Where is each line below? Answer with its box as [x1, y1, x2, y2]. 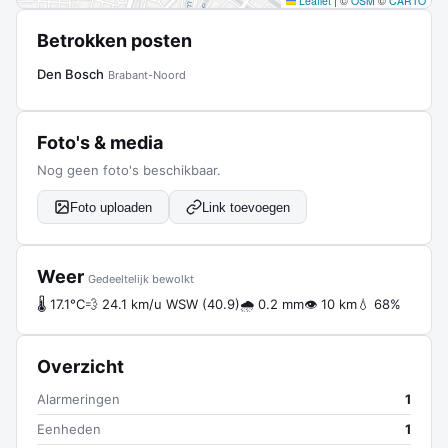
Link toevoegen [202, 199, 290, 215]
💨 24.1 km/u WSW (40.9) [85, 296, 240, 312]
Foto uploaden [70, 199, 152, 215]
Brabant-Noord [108, 68, 186, 82]
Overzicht [37, 356, 124, 377]
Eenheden [37, 421, 101, 437]
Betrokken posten [37, 30, 192, 51]
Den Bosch [37, 66, 104, 82]
